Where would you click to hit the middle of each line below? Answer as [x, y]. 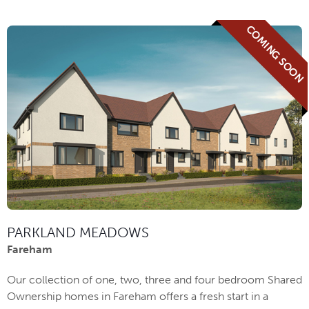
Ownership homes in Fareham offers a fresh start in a [138, 296]
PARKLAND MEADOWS [78, 232]
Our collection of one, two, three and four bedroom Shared [154, 279]
